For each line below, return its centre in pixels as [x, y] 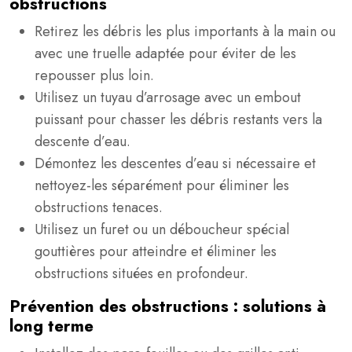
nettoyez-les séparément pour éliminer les [162, 185]
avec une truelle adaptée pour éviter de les [165, 53]
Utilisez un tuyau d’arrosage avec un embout [168, 97]
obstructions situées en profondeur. [141, 273]
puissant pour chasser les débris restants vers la [178, 119]
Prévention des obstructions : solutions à [168, 306]
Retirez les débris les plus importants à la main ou [185, 31]
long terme [51, 326]
